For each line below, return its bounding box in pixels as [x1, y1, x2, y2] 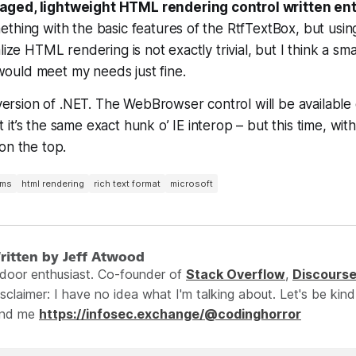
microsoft [170, 177, 213, 189]
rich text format [94, 177, 161, 189]
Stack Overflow [186, 266, 285, 282]
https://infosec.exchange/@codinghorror [39, 306, 301, 322]
